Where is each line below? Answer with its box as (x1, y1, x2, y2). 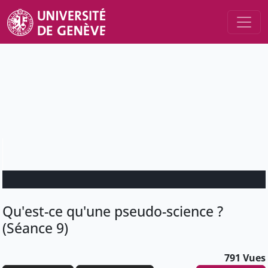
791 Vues (224, 251, 266, 265)
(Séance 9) (2, 218, 68, 238)
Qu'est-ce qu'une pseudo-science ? (2, 202, 223, 221)
